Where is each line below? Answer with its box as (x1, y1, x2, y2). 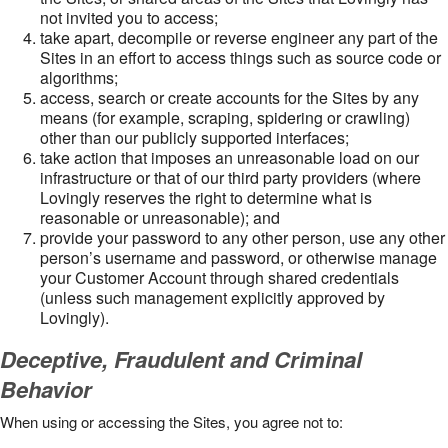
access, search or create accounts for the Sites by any (40, 86, 419, 109)
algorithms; (40, 66, 118, 89)
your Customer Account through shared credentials (40, 266, 399, 289)
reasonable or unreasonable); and (40, 206, 280, 229)
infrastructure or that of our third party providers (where (40, 166, 421, 189)
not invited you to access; (40, 6, 218, 29)
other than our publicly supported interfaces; (40, 126, 349, 149)
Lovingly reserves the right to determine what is (40, 186, 372, 209)
